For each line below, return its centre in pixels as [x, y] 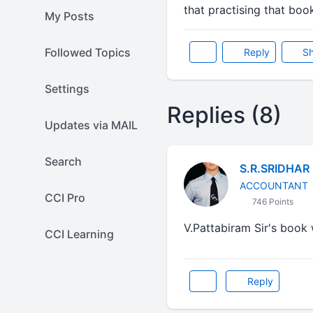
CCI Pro [65, 198]
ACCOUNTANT [274, 185]
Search [63, 161]
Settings [67, 89]
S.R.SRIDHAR [274, 168]
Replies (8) [224, 115]
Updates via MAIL [91, 125]
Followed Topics [88, 52]
